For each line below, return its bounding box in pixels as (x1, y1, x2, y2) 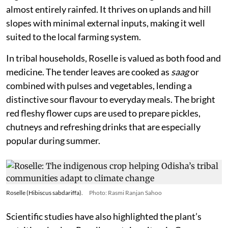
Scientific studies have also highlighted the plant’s (6, 211, 202, 222)
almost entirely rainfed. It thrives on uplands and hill (6, 4, 211, 15)
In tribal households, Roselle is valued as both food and (6, 52, 221, 64)
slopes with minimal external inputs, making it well (6, 17, 205, 29)
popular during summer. (6, 135, 100, 147)
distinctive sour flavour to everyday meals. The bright (6, 94, 215, 105)
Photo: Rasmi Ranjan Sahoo (89, 189, 162, 197)
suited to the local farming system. (6, 31, 141, 43)
